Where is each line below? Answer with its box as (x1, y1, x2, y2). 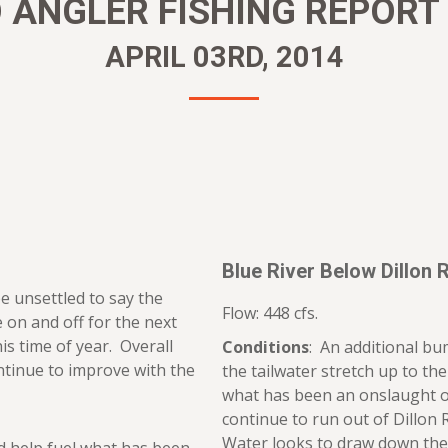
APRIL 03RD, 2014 (104, 40, 344, 74)
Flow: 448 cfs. (222, 302, 318, 324)
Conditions (222, 336, 309, 358)
